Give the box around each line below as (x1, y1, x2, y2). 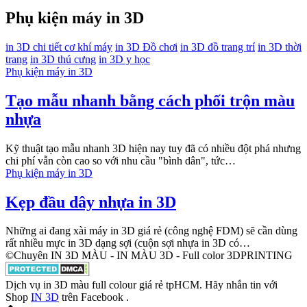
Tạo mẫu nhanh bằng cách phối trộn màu (5, 91, 295, 110)
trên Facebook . (59, 291, 129, 304)
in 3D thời (258, 40, 302, 53)
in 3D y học (99, 53, 150, 65)
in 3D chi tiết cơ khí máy (5, 40, 112, 53)
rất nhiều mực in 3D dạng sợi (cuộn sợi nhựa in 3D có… (5, 237, 250, 249)
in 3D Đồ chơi (115, 40, 177, 53)
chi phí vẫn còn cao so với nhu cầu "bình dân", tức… (5, 154, 236, 167)
